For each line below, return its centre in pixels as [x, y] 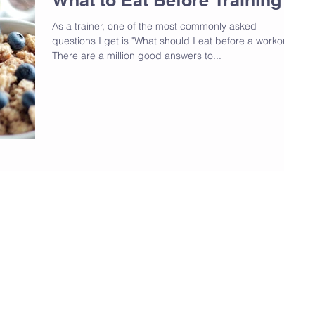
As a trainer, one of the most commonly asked [154, 26]
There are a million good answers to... [137, 55]
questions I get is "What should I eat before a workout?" [175, 40]
